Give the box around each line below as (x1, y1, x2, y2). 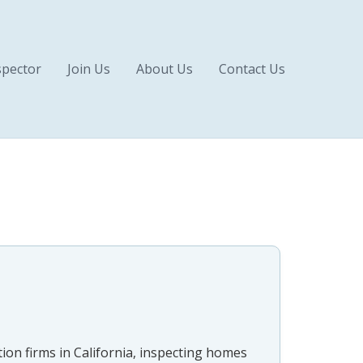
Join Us (67, 60, 110, 78)
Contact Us (219, 60, 285, 78)
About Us (136, 60, 193, 78)
